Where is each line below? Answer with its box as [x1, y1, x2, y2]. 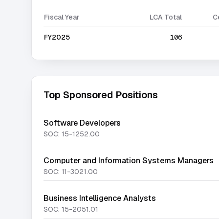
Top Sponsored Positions [44, 88, 158, 101]
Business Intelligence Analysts [44, 193, 156, 203]
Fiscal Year [44, 13, 80, 22]
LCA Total [150, 13, 182, 22]
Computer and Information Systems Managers [44, 155, 214, 166]
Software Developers [44, 118, 121, 128]
